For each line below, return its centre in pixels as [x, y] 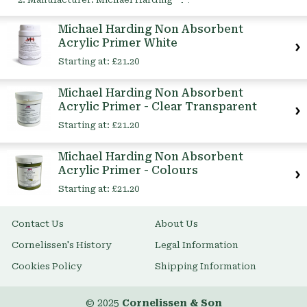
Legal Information [197, 245]
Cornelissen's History [61, 245]
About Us [176, 224]
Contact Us [38, 224]
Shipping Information [206, 267]
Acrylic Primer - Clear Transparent [158, 107]
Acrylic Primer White [118, 43]
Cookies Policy [47, 267]
